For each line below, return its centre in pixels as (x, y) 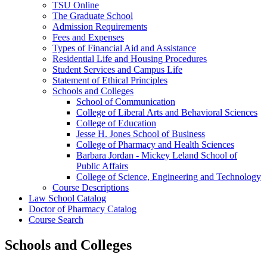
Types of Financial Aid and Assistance (124, 48)
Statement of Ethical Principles (110, 80)
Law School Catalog (67, 198)
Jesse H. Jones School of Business (141, 133)
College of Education (116, 123)
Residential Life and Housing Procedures (130, 58)
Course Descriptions (91, 187)
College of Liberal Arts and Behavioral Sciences (167, 112)
